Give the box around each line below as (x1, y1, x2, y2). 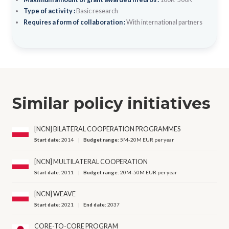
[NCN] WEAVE (34, 190, 76, 198)
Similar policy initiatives (12, 93, 211, 113)
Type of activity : (23, 7, 76, 15)
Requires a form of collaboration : (23, 18, 126, 26)
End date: (83, 201, 108, 208)
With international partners (126, 18, 202, 26)
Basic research (76, 7, 118, 15)
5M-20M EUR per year (120, 136, 174, 143)
